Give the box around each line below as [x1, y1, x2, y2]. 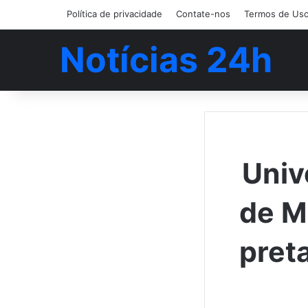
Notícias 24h [60, 39, 272, 80]
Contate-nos [176, 8, 230, 19]
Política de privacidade [67, 8, 162, 19]
